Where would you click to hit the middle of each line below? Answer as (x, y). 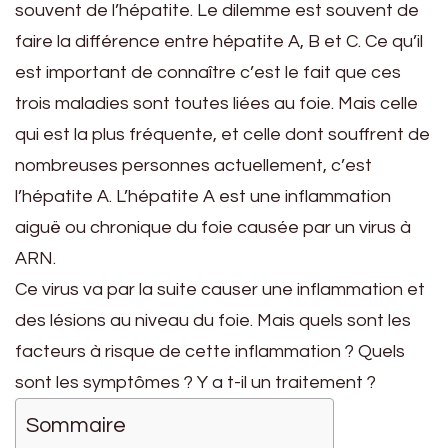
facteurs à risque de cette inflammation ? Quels (210, 352)
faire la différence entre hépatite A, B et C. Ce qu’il (219, 42)
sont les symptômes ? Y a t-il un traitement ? (195, 383)
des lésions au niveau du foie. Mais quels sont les (213, 321)
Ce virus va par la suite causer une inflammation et (220, 290)
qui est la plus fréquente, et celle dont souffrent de (222, 135)
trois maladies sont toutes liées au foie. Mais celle (216, 104)
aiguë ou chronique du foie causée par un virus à (213, 228)
